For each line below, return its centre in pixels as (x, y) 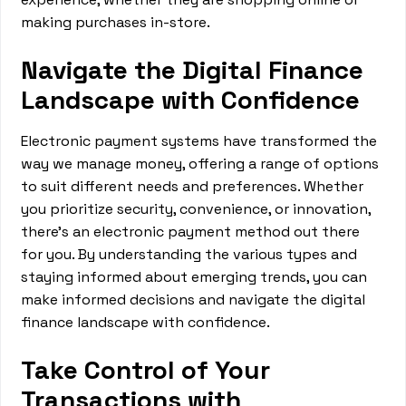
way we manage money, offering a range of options (200, 164)
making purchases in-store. (116, 22)
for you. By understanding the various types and (189, 254)
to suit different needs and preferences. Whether (193, 186)
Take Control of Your (146, 370)
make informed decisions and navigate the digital (193, 300)
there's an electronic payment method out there (191, 232)
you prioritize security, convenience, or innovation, (196, 209)
